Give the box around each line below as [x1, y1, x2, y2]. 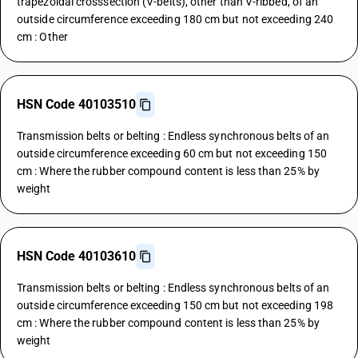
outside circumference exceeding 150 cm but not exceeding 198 [17, 299, 334, 312]
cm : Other [17, 30, 68, 43]
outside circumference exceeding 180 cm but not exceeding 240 [17, 13, 334, 26]
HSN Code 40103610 [17, 249, 136, 264]
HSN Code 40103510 [17, 97, 136, 112]
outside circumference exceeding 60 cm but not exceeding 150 [17, 147, 327, 160]
